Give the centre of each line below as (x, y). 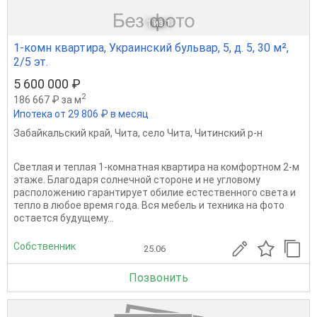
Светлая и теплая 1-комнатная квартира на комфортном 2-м (156, 167)
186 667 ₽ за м (47, 99)
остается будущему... (64, 218)
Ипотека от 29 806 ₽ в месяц (81, 114)
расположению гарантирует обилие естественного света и (155, 193)
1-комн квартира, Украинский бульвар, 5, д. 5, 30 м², (151, 48)
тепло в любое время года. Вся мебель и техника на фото (149, 206)
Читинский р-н (229, 133)
